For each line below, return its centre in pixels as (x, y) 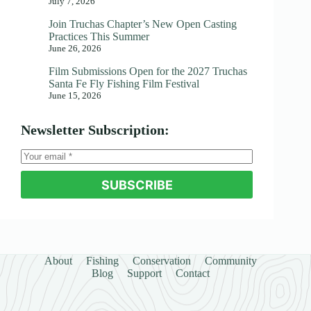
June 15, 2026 (75, 96)
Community (231, 261)
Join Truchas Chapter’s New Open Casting (143, 24)
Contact (193, 274)
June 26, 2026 (75, 49)
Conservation (162, 261)
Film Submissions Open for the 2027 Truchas (148, 72)
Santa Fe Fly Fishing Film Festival (124, 84)
